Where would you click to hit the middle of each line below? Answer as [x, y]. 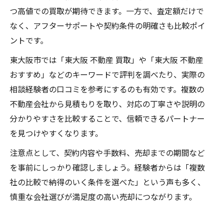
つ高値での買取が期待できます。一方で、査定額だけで [107, 11]
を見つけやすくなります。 [56, 133]
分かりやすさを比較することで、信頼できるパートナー [107, 118]
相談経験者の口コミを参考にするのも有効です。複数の [107, 89]
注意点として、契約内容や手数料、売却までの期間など [107, 152]
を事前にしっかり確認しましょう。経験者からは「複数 [107, 167]
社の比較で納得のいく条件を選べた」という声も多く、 [108, 182]
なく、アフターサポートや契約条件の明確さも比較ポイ [108, 25]
